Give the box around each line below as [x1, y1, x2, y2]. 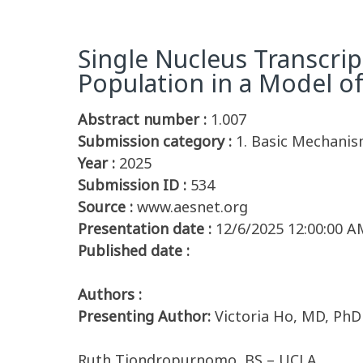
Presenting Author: [78, 306, 215, 326]
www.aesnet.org [137, 197, 248, 216]
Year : [78, 153, 115, 173]
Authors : [78, 284, 142, 304]
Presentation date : [78, 219, 211, 238]
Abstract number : [78, 109, 207, 129]
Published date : [78, 241, 190, 260]
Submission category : [78, 131, 232, 151]
